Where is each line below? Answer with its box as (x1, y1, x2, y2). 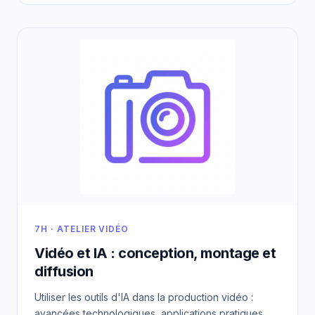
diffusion (34, 262, 94, 280)
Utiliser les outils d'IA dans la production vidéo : (34, 290, 253, 303)
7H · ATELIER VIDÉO (34, 223, 129, 234)
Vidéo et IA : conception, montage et (34, 244, 276, 262)
